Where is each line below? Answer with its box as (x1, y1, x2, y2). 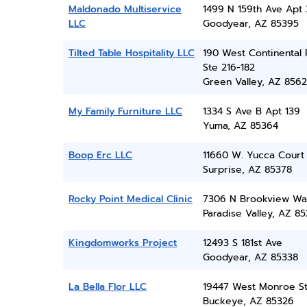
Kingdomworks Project (69, 236, 177, 250)
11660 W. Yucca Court (202, 148, 304, 162)
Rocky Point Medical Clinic (69, 192, 193, 206)
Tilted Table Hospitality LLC (69, 46, 195, 60)
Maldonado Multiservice (69, 2, 182, 16)
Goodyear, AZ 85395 (202, 16, 299, 31)
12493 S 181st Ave (202, 236, 282, 250)
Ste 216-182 (202, 60, 255, 75)
